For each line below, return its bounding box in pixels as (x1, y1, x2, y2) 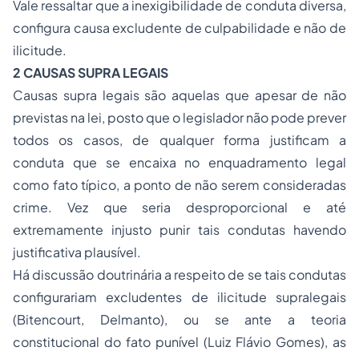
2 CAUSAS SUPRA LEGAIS (13, 64, 168, 81)
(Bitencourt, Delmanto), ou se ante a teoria (13, 311, 346, 328)
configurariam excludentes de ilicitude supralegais (13, 288, 346, 305)
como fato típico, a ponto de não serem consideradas (13, 176, 346, 193)
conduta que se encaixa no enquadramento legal (13, 154, 346, 171)
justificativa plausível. (13, 244, 141, 260)
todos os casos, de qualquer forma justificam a (13, 131, 346, 148)
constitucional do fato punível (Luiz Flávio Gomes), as (13, 333, 346, 350)
